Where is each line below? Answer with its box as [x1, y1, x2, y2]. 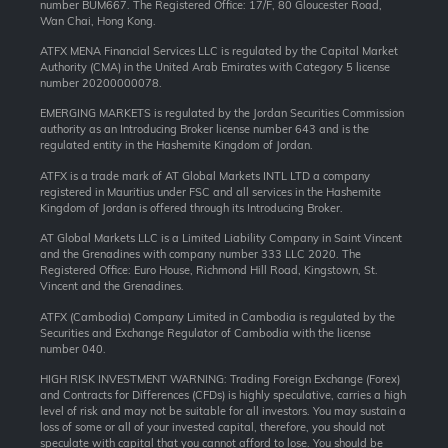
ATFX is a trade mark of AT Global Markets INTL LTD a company [40, 168, 370, 183]
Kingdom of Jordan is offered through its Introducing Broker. [40, 200, 343, 215]
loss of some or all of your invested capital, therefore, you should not [40, 419, 385, 434]
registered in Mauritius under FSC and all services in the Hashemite [40, 184, 381, 199]
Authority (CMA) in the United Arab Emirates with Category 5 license [40, 60, 390, 74]
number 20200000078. [40, 76, 162, 90]
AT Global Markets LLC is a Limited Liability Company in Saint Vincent [40, 231, 402, 246]
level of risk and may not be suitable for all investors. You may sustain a [40, 403, 406, 418]
